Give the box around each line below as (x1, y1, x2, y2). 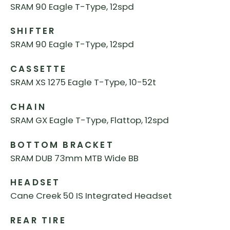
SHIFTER (10, 25, 56, 37)
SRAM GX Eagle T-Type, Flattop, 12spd (10, 113, 169, 126)
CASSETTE (10, 63, 67, 75)
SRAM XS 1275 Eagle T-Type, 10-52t (10, 76, 156, 89)
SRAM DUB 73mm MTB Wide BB (10, 151, 139, 164)
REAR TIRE (10, 214, 66, 227)
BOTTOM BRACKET (10, 138, 114, 151)
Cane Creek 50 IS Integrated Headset (10, 189, 172, 202)
